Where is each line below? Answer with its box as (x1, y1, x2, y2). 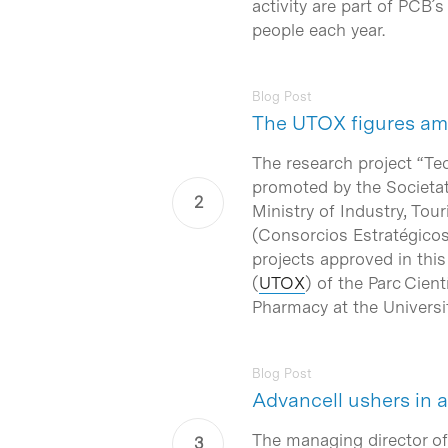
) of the (305, 273, 368, 293)
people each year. (252, 20, 385, 40)
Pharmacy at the (252, 297, 383, 317)
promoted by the (252, 177, 386, 197)
